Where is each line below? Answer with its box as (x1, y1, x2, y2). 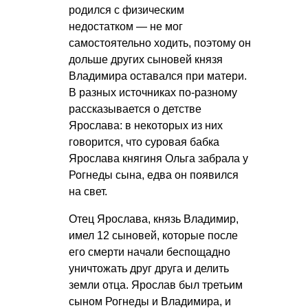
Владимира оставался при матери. (69, 69, 247, 82)
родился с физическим (69, 3, 184, 16)
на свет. (69, 185, 107, 197)
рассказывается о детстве (69, 102, 201, 115)
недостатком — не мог (69, 20, 183, 32)
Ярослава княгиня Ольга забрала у (69, 152, 248, 164)
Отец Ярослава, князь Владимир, (69, 212, 239, 225)
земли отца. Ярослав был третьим (69, 278, 243, 291)
